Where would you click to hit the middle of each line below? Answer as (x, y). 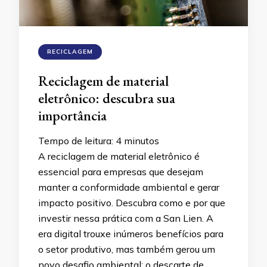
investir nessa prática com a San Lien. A (126, 218)
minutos (142, 140)
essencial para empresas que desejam (121, 171)
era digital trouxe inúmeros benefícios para (131, 233)
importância (72, 115)
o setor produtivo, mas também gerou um (127, 249)
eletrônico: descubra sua (107, 98)
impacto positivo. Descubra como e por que (132, 202)
